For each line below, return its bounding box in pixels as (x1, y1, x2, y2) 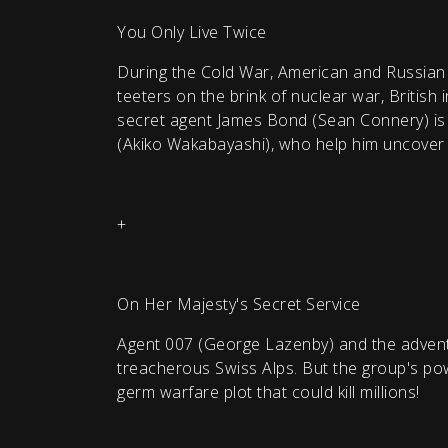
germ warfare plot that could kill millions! (117, 381, 420, 403)
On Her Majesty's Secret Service (117, 293, 361, 315)
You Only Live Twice (117, 21, 267, 43)
